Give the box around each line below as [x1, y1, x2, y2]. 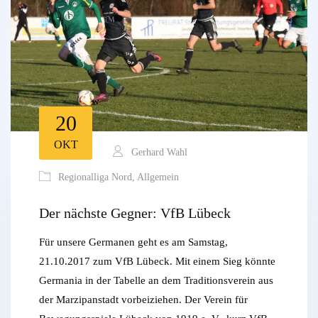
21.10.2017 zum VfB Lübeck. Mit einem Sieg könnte [39, 256, 275, 268]
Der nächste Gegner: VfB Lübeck [39, 205, 231, 221]
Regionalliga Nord [58, 172, 132, 183]
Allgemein [137, 172, 179, 183]
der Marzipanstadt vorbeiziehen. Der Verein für [39, 294, 248, 306]
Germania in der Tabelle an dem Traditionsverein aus [39, 275, 273, 287]
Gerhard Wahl [128, 147, 187, 158]
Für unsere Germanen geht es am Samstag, [39, 236, 228, 248]
